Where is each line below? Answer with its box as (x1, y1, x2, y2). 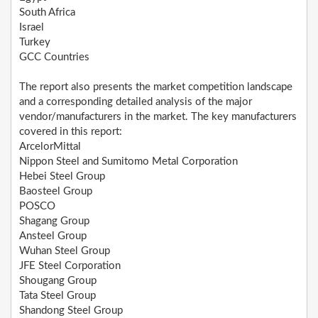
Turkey (19, 37, 50, 48)
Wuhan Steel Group (19, 246, 110, 257)
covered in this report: (19, 126, 122, 138)
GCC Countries (19, 52, 89, 63)
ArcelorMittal (19, 141, 81, 153)
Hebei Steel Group (19, 171, 105, 182)
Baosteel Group (19, 186, 92, 197)
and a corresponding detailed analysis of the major (19, 97, 252, 108)
